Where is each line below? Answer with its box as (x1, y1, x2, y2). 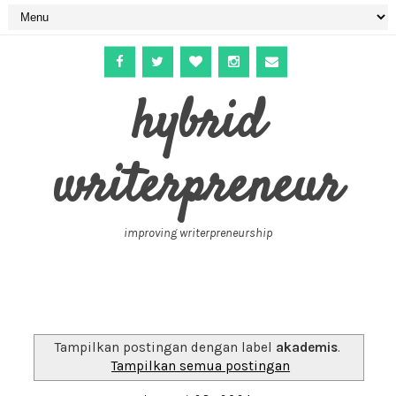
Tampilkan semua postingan (111, 357, 291, 374)
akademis (276, 339, 339, 355)
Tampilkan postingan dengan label (55, 339, 277, 355)
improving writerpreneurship (123, 225, 272, 240)
